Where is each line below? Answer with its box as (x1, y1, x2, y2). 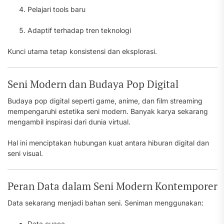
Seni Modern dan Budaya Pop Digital (7, 77, 178, 91)
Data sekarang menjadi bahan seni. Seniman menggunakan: (7, 198, 203, 207)
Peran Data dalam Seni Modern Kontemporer (7, 179, 217, 193)
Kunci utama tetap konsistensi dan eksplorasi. (7, 47, 157, 55)
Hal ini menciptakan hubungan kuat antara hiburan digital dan (7, 138, 209, 147)
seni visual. (7, 149, 43, 157)
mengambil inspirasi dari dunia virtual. (7, 117, 130, 126)
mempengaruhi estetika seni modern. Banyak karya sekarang (7, 107, 208, 115)
